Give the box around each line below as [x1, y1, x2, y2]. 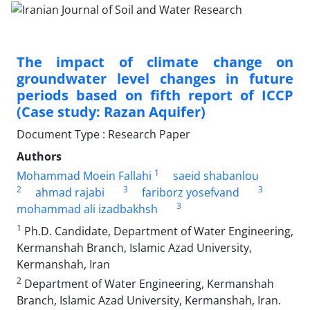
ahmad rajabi [35, 184, 104, 200]
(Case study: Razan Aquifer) [17, 102, 206, 121]
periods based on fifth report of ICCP [17, 85, 293, 104]
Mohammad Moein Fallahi [17, 167, 152, 183]
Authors [17, 148, 62, 164]
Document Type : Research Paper [17, 126, 190, 142]
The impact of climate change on [17, 52, 293, 71]
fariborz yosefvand [141, 184, 239, 200]
